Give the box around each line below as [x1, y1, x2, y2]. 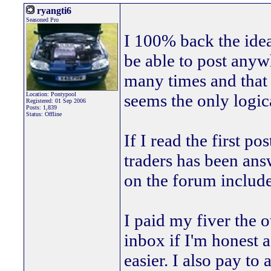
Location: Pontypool [26, 91, 76, 97]
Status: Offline [26, 111, 62, 117]
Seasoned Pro [26, 16, 59, 23]
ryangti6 [34, 5, 71, 16]
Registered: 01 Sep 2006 [26, 97, 86, 104]
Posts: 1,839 [26, 104, 57, 111]
